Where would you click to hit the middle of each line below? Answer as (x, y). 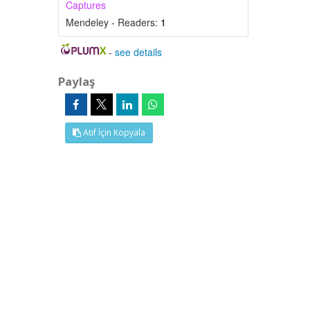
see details (139, 52)
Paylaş (76, 81)
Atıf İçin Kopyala (113, 133)
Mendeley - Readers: (113, 22)
